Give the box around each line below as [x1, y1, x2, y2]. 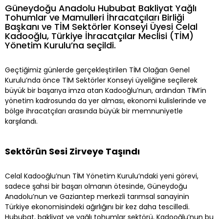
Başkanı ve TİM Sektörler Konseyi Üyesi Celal [5, 20, 197, 33]
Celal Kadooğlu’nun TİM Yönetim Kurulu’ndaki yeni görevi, [5, 171, 198, 181]
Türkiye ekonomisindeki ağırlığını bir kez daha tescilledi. [5, 201, 190, 212]
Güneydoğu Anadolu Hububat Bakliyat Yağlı [5, 1, 197, 14]
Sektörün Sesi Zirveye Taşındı [5, 145, 140, 157]
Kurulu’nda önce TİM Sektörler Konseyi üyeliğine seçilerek [5, 75, 197, 85]
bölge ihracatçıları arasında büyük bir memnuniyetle [5, 106, 183, 116]
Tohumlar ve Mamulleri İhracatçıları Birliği [5, 11, 184, 23]
